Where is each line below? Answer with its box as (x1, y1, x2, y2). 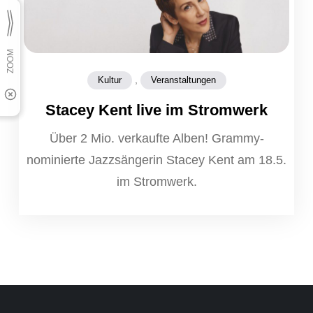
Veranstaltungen (150, 74, 216, 85)
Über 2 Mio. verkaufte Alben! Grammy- (49, 131, 264, 145)
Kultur (97, 74, 122, 85)
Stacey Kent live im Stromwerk (45, 101, 268, 119)
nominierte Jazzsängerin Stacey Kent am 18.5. (27, 152, 286, 167)
